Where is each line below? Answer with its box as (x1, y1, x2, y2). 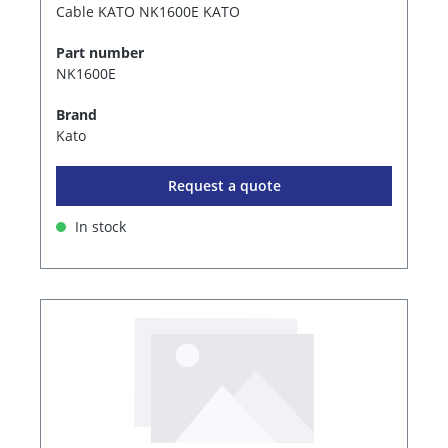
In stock (71, 216, 126, 236)
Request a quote (167, 175, 281, 195)
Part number (56, 42, 144, 62)
